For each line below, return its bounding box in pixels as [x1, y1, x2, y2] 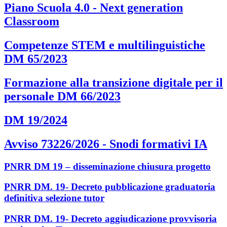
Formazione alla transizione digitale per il [4, 75, 223, 89]
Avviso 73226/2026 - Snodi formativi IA [4, 137, 207, 150]
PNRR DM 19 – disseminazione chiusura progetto [4, 161, 211, 172]
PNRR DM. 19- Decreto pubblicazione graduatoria [4, 181, 215, 193]
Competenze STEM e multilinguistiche [4, 38, 205, 52]
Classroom [4, 15, 59, 28]
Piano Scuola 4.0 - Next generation [4, 1, 183, 15]
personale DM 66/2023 [4, 89, 121, 103]
